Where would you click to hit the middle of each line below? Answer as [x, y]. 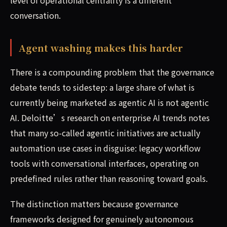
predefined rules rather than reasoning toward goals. [109, 178]
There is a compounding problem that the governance [112, 72]
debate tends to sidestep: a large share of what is [102, 87]
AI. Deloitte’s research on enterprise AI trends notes [110, 117]
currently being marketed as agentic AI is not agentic [109, 102]
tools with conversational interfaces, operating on [104, 163]
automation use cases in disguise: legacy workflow [105, 148]
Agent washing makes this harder [100, 47]
